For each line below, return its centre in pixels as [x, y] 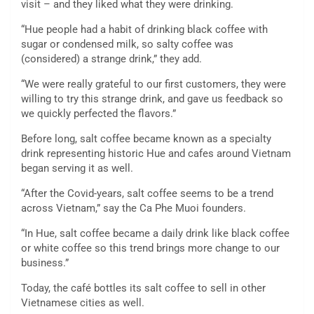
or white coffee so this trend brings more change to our [150, 248]
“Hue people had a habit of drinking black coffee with [144, 29]
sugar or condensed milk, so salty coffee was [127, 44]
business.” [45, 262]
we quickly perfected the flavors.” [98, 113]
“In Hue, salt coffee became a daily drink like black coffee [155, 233]
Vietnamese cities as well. [83, 302]
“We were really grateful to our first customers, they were [153, 84]
